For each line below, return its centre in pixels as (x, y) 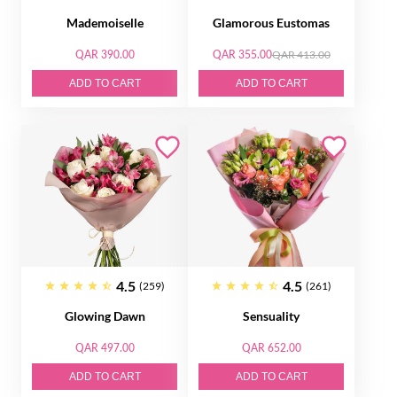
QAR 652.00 (271, 348)
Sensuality (271, 316)
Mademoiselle (105, 23)
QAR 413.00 (301, 54)
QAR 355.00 (242, 54)
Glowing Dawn (105, 316)
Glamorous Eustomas (271, 23)
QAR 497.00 (105, 348)
